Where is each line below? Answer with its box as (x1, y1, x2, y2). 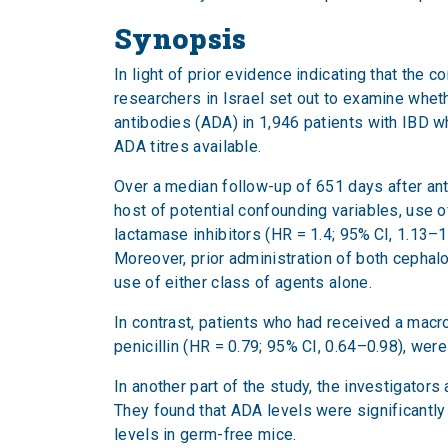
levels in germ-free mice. (114, 425, 297, 444)
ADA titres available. (114, 137, 262, 156)
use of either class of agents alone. (114, 273, 372, 292)
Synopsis (114, 20, 247, 57)
